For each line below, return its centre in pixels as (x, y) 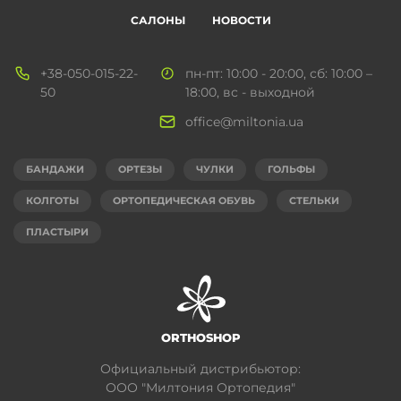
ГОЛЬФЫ (291, 169)
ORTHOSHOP (200, 337)
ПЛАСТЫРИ (57, 231)
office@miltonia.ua (244, 121)
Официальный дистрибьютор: (200, 368)
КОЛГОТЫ (52, 200)
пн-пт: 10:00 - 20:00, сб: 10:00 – (279, 73)
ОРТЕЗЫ (140, 169)
